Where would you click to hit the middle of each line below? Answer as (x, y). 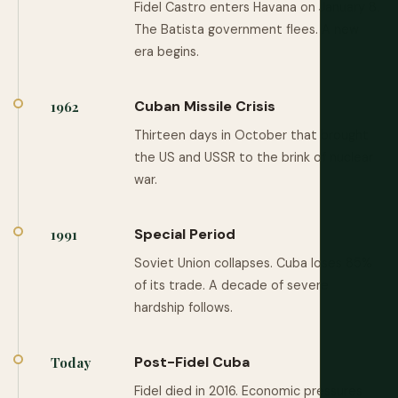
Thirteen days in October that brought (251, 135)
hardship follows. (183, 307)
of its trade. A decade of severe (231, 285)
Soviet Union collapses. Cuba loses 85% (253, 263)
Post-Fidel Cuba (192, 362)
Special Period (185, 234)
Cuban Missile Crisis (205, 106)
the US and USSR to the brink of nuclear (254, 157)
